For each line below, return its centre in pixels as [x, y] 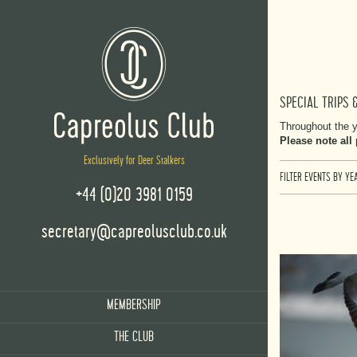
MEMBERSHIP [134, 305]
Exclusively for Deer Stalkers [134, 160]
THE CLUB [134, 337]
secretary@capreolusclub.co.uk [134, 231]
